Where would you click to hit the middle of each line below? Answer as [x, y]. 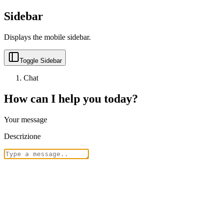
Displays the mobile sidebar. [47, 37]
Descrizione [22, 136]
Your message [26, 119]
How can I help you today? [71, 98]
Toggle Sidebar [41, 60]
